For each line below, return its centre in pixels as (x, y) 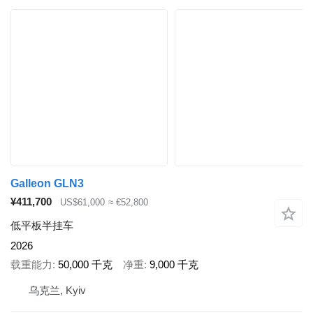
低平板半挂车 (42, 226)
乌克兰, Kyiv (57, 291)
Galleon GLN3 (47, 183)
